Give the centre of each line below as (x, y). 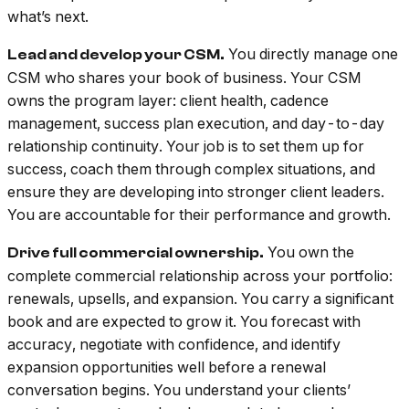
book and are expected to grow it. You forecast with (184, 322)
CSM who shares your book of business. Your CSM (184, 78)
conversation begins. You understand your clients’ (179, 390)
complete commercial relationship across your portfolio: (200, 276)
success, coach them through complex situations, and (191, 169)
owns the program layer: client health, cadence (168, 101)
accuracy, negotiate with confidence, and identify (174, 345)
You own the (309, 252)
